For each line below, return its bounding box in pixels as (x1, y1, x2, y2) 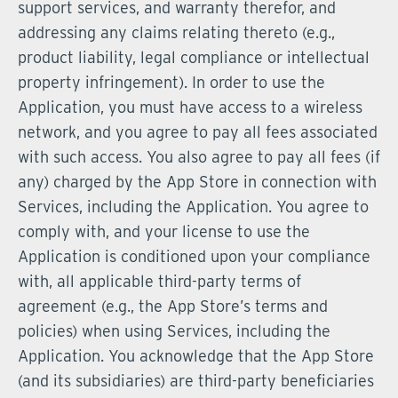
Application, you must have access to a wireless (18, 98, 362, 116)
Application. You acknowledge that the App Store (18, 346, 374, 365)
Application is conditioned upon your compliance (18, 247, 370, 266)
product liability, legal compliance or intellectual (18, 48, 370, 67)
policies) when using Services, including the (18, 322, 330, 340)
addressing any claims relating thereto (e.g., (18, 23, 335, 42)
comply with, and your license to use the (18, 222, 310, 241)
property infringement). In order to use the (18, 73, 325, 92)
